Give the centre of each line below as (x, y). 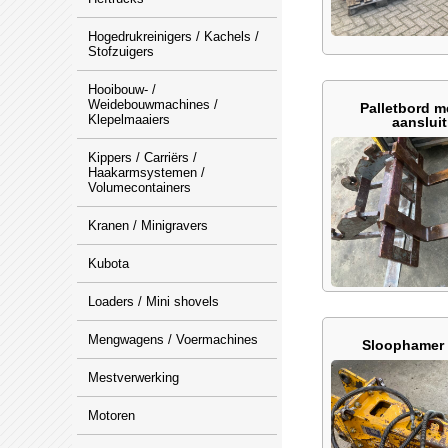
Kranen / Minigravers (148, 225)
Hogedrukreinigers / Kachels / (173, 36)
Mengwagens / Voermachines (173, 339)
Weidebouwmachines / (153, 104)
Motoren (111, 415)
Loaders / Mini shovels (153, 301)
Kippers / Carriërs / (142, 157)
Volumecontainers (139, 187)
